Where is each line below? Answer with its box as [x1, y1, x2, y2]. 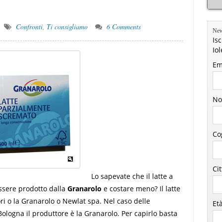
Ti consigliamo [47, 22, 88, 31]
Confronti [16, 22, 43, 31]
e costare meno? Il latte [102, 184, 181, 193]
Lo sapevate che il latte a [91, 171, 173, 181]
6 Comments [107, 22, 141, 31]
